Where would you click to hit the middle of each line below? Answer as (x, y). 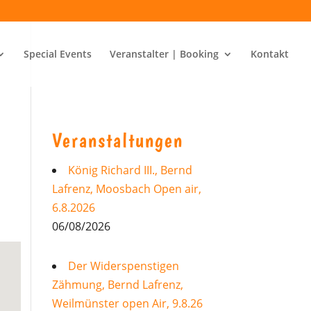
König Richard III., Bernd (130, 170)
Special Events (58, 54)
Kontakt (270, 54)
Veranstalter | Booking (164, 54)
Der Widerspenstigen (123, 266)
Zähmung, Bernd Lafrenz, (117, 285)
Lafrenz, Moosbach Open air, (126, 189)
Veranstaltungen (117, 140)
